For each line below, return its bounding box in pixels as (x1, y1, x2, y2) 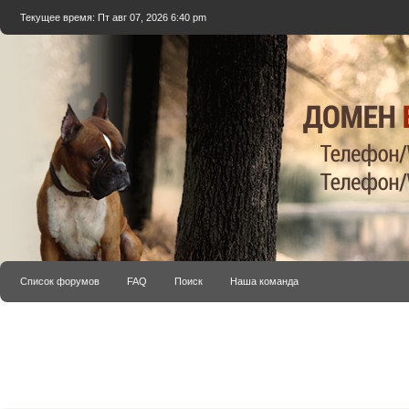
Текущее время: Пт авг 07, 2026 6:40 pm (20, 12, 206, 23)
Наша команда (230, 276, 299, 287)
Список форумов (20, 276, 100, 287)
